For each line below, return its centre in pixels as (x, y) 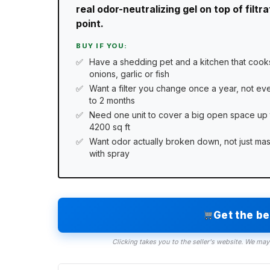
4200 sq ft (110, 127)
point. (90, 23)
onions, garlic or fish (129, 74)
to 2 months (112, 100)
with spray (109, 154)
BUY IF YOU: (102, 46)
